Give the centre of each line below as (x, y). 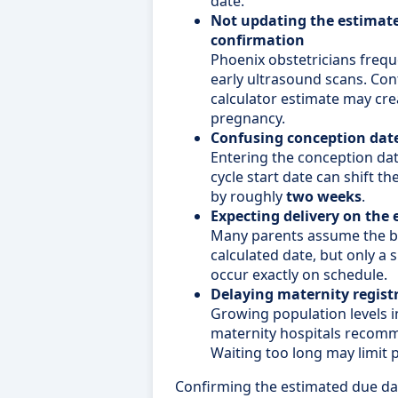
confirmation (258, 40)
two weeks (324, 196)
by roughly (248, 196)
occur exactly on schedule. (299, 274)
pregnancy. (248, 118)
